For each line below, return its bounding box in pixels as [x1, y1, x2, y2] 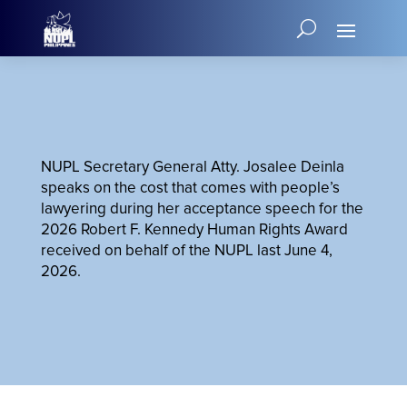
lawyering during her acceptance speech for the [40, 198, 363, 218]
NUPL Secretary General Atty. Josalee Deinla [40, 156, 344, 176]
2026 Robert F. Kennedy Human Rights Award [40, 219, 348, 239]
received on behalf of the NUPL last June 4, [40, 240, 333, 260]
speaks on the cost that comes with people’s [40, 177, 340, 197]
